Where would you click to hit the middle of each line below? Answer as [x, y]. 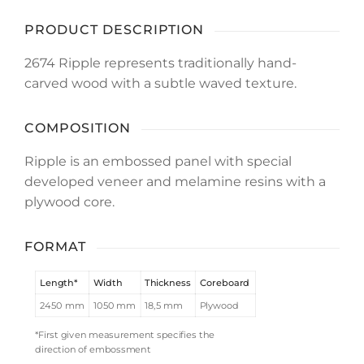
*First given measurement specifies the [125, 335]
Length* [58, 283]
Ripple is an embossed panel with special [158, 162]
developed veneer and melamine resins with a [175, 182]
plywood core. [69, 202]
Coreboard [225, 283]
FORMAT [55, 247]
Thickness [168, 283]
